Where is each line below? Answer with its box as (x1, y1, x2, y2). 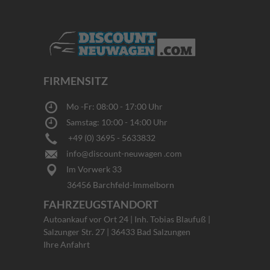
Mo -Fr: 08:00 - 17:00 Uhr (59, 101, 165, 111)
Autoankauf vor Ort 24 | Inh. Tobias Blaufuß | (43, 213, 210, 224)
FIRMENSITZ (43, 74, 108, 87)
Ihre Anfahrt (43, 239, 90, 250)
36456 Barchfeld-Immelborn (43, 179, 174, 190)
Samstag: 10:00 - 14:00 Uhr (59, 116, 168, 127)
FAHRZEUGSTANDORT (43, 197, 159, 211)
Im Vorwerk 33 (59, 163, 122, 174)
